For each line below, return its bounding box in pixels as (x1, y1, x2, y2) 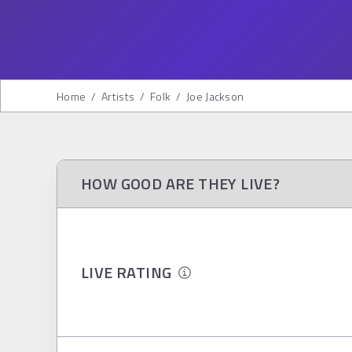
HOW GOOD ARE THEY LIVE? (81, 171, 280, 196)
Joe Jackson (186, 88, 244, 104)
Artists (101, 88, 135, 104)
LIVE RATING (81, 259, 179, 284)
